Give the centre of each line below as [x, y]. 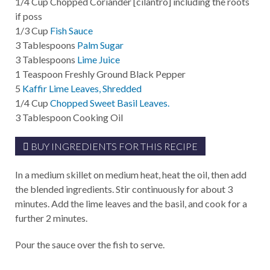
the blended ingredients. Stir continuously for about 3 [124, 189]
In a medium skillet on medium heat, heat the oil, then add [131, 174]
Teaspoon [42, 74]
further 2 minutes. [51, 218]
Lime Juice [99, 59]
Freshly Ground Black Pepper [125, 74]
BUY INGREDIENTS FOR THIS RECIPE [113, 146]
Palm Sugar [100, 45]
